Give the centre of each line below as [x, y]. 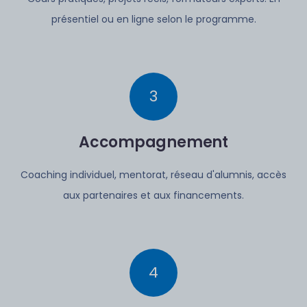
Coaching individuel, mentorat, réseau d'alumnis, [137, 175]
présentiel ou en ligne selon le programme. [153, 19]
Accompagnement [153, 142]
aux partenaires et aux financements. [153, 195]
